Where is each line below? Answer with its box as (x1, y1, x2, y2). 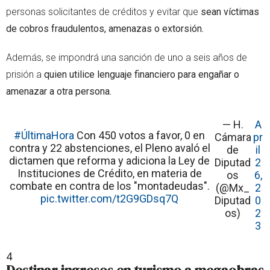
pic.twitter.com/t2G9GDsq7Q (40, 192, 179, 205)
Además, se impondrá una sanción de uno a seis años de (6, 51, 247, 63)
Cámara (214, 130, 251, 143)
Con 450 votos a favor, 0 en (74, 128, 206, 142)
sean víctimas (201, 5, 259, 17)
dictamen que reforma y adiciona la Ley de (9, 154, 210, 167)
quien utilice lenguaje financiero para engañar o (44, 68, 239, 80)
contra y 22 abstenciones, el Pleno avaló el (8, 141, 210, 154)
